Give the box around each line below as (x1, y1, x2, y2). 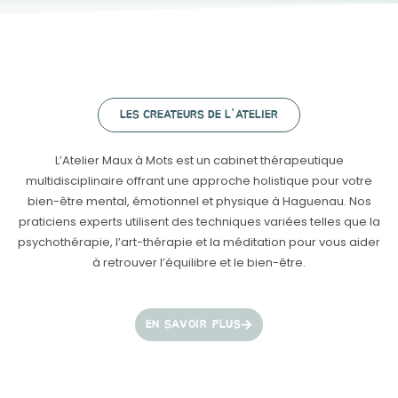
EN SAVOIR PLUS (145, 319, 242, 330)
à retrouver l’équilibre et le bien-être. (92, 254, 306, 271)
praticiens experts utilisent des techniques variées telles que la (18, 213, 380, 230)
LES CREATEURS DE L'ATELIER (120, 109, 278, 121)
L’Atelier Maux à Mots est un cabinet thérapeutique (54, 152, 344, 169)
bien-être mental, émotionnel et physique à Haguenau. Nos (27, 193, 371, 210)
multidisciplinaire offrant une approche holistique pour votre (26, 172, 372, 189)
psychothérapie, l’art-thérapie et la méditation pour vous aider (18, 234, 380, 251)
